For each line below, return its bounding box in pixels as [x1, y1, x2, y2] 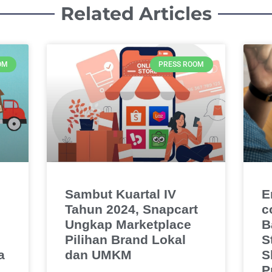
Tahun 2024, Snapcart [65, 202, 199, 216]
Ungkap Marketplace [65, 217, 192, 231]
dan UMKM [65, 247, 132, 262]
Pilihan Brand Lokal [65, 232, 186, 246]
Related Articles [60, 2, 212, 25]
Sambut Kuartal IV [65, 186, 177, 201]
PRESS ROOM [158, 60, 205, 69]
